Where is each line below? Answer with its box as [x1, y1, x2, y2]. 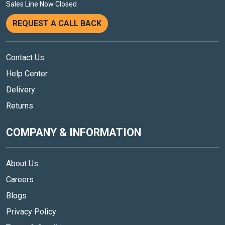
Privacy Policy [6, 207, 56, 217]
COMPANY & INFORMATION [6, 126, 141, 139]
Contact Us [6, 53, 44, 63]
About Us [6, 159, 38, 169]
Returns [6, 101, 33, 111]
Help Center [6, 69, 48, 79]
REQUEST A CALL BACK [13, 19, 101, 29]
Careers [6, 175, 34, 185]
